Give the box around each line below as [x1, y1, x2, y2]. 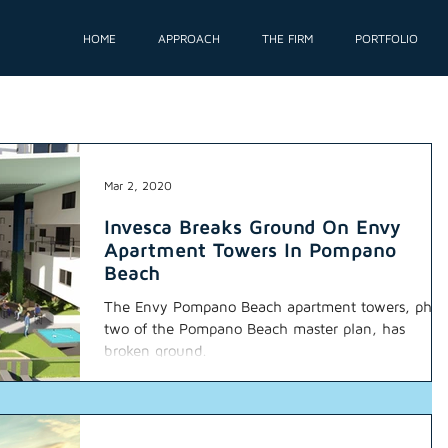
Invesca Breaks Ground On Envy [104, 215, 401, 238]
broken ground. [104, 342, 207, 359]
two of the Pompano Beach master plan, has [104, 320, 405, 337]
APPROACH [158, 31, 220, 46]
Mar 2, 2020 [104, 177, 172, 193]
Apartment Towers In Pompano [104, 238, 396, 261]
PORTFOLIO [355, 31, 418, 46]
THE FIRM [262, 31, 313, 46]
